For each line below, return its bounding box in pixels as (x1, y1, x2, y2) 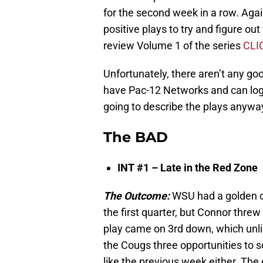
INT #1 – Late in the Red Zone (117, 161, 258, 174)
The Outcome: (103, 190, 170, 203)
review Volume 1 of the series (103, 39, 243, 52)
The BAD (103, 129, 168, 146)
